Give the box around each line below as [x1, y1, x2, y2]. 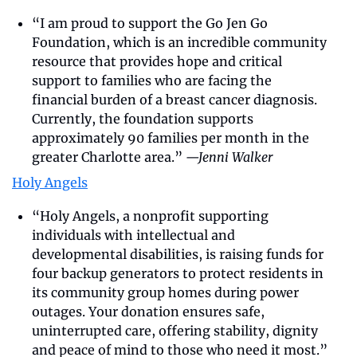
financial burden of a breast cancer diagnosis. [32, 91, 317, 108]
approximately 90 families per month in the [32, 129, 309, 146]
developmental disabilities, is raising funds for [32, 245, 324, 262]
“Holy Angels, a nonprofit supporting [32, 207, 269, 224]
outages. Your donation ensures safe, [32, 303, 265, 320]
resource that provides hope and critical [32, 53, 282, 69]
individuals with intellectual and [32, 226, 235, 243]
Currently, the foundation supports [32, 110, 253, 127]
